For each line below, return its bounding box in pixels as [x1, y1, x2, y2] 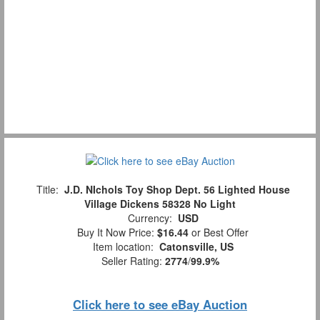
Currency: [121, 211, 178, 226]
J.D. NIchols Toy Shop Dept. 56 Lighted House [64, 182, 290, 197]
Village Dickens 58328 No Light [84, 196, 236, 211]
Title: [30, 182, 64, 197]
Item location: [86, 239, 159, 254]
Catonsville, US [159, 239, 234, 254]
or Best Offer [189, 225, 249, 240]
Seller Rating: [101, 254, 165, 269]
